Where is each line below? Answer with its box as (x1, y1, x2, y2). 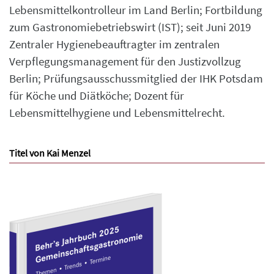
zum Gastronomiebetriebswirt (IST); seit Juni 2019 (9, 20, 251, 35)
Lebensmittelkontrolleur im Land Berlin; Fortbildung (9, 3, 262, 18)
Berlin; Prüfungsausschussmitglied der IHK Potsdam (9, 72, 263, 86)
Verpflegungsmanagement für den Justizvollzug (9, 54, 241, 69)
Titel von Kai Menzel (9, 147, 91, 160)
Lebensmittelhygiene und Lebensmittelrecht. (9, 106, 225, 120)
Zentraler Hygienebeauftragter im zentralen (9, 37, 220, 52)
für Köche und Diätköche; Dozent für (9, 89, 184, 103)
